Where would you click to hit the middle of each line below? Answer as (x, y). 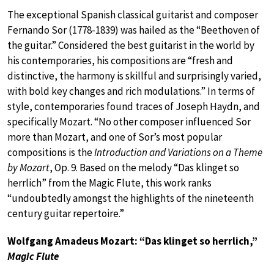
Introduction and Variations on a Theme (178, 153)
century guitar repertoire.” (66, 214)
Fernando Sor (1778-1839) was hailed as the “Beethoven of (134, 30)
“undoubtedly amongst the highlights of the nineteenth (131, 198)
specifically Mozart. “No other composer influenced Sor (129, 122)
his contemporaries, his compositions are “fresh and (120, 61)
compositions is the (51, 153)
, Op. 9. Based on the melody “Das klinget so (144, 168)
